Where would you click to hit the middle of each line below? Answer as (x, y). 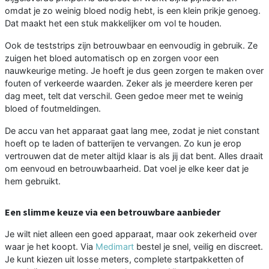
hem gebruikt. (33, 181)
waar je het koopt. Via (50, 247)
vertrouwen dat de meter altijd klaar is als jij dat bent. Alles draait (134, 156)
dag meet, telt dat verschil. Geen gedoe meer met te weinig (124, 96)
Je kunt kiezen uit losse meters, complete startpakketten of (124, 259)
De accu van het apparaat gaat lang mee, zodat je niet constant (132, 131)
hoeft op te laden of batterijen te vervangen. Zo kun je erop (123, 144)
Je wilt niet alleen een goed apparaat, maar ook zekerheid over (131, 234)
